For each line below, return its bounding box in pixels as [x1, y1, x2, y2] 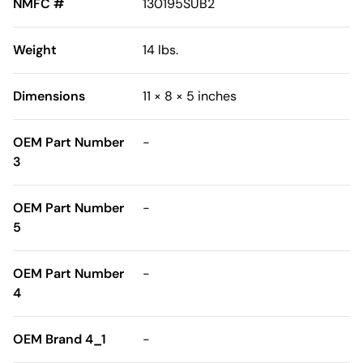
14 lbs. [143, 41, 178, 59]
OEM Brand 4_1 [13, 331, 106, 348]
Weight [13, 41, 57, 59]
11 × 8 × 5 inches [143, 88, 237, 105]
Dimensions [13, 88, 85, 105]
